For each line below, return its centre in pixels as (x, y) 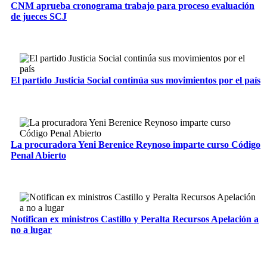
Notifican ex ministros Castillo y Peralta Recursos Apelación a (135, 219)
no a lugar (31, 230)
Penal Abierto (38, 155)
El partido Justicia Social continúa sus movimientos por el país (136, 80)
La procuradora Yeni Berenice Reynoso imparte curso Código (136, 144)
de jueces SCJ (39, 16)
